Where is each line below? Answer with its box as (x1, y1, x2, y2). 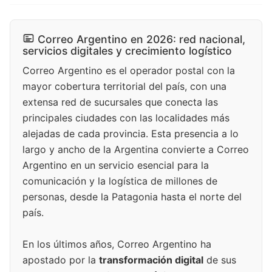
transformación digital (99, 254, 203, 267)
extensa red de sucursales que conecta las (22, 96, 218, 109)
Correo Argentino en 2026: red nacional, (38, 33, 245, 46)
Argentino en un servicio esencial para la (22, 159, 209, 172)
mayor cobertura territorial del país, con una (22, 80, 226, 93)
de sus (203, 254, 236, 267)
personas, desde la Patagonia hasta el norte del (22, 191, 242, 203)
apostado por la (22, 254, 99, 267)
